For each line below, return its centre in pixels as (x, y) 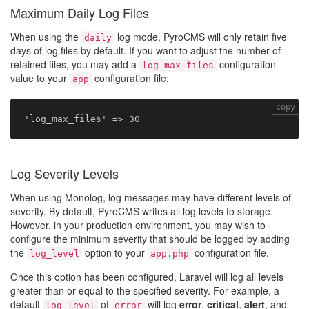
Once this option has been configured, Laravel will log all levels (147, 277)
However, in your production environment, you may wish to (138, 225)
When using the (46, 37)
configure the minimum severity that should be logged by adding (150, 239)
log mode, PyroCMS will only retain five (201, 37)
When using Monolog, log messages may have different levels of (151, 197)
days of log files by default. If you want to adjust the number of (146, 50)
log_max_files (178, 65)
